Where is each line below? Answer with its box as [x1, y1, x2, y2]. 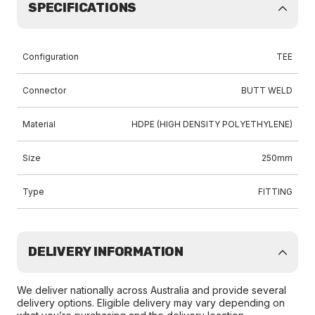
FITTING [258, 186, 292, 197]
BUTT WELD [241, 85, 292, 96]
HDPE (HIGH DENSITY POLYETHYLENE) [131, 119, 292, 129]
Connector [22, 85, 66, 96]
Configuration [22, 51, 79, 62]
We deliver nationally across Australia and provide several [17, 284, 286, 296]
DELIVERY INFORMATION [28, 244, 184, 259]
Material [22, 119, 56, 129]
